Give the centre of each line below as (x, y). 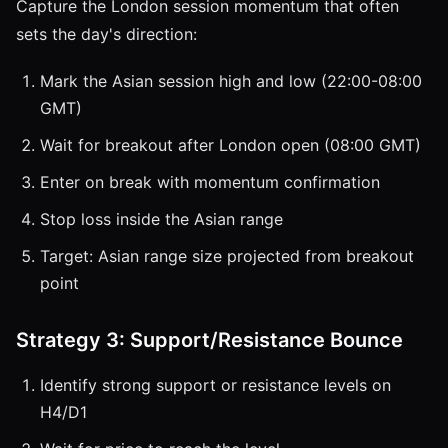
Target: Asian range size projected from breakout (227, 255)
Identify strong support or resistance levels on (215, 384)
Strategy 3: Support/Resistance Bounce (209, 339)
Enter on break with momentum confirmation (210, 181)
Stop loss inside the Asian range (161, 218)
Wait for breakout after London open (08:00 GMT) (230, 144)
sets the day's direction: (106, 33)
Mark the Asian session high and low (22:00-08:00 (231, 80)
